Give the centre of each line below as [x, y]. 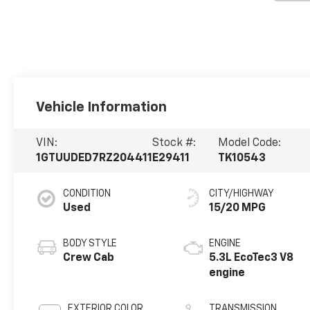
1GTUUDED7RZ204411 [94, 158]
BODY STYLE [90, 243]
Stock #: [174, 143]
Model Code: [250, 143]
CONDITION [87, 193]
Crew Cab [89, 258]
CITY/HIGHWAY [242, 193]
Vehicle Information [102, 107]
